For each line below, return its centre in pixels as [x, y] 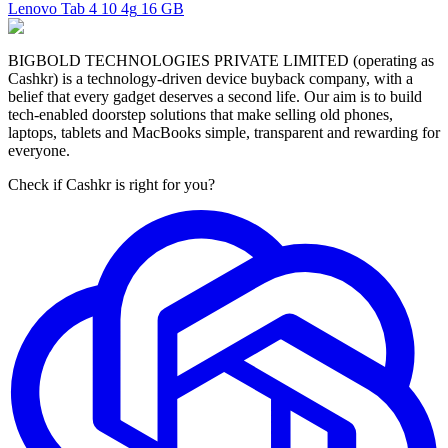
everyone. [39, 150]
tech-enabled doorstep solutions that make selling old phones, [200, 114]
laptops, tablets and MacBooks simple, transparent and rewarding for [224, 132]
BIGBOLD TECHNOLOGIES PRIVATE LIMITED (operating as [221, 60]
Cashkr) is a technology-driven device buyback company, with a [210, 78]
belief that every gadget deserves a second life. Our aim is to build [215, 96]
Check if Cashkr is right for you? [111, 184]
